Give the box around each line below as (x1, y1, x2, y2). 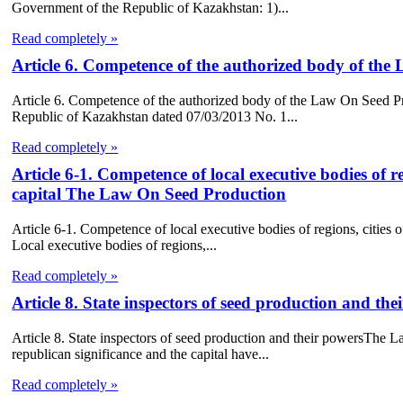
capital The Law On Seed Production (12, 184, 287, 204)
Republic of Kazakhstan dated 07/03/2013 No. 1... (12, 109, 299, 125)
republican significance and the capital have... (12, 345, 270, 362)
